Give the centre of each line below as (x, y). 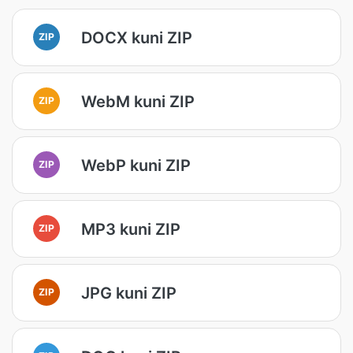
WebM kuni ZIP (138, 101)
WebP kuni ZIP (136, 165)
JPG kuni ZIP (129, 293)
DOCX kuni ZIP (137, 37)
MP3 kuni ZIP (131, 229)
